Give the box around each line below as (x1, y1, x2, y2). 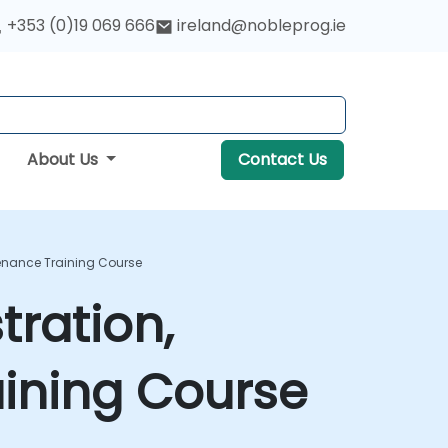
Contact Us (237, 148, 327, 171)
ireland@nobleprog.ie (177, 14, 346, 37)
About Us (26, 148, 102, 171)
